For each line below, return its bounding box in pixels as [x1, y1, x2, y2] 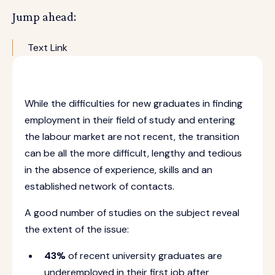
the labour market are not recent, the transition [25, 130, 239, 143]
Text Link [28, 41, 68, 54]
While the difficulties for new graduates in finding [25, 97, 242, 110]
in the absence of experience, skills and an [25, 163, 212, 176]
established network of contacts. [25, 180, 177, 193]
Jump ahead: [12, 10, 76, 23]
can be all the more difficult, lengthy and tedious [25, 147, 242, 160]
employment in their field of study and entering [25, 114, 235, 126]
